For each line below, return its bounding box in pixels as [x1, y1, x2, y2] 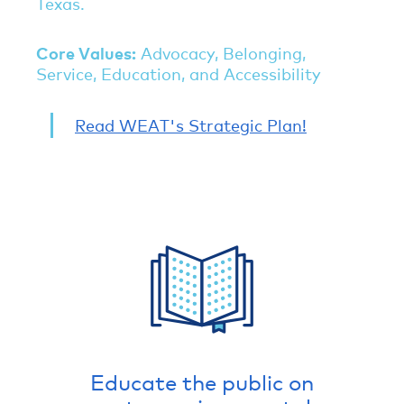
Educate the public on [90, 366, 314, 397]
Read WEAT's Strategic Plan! [75, 114, 307, 137]
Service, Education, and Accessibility [36, 62, 321, 86]
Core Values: [36, 41, 136, 65]
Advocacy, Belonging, [136, 41, 306, 65]
